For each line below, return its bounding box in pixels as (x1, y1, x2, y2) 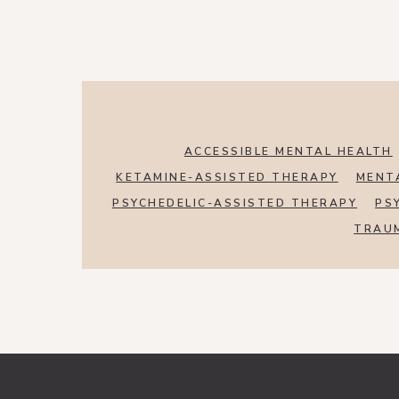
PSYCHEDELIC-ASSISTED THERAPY (112, 196, 357, 211)
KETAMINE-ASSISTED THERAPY (116, 170, 338, 185)
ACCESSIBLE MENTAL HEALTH (183, 144, 393, 159)
